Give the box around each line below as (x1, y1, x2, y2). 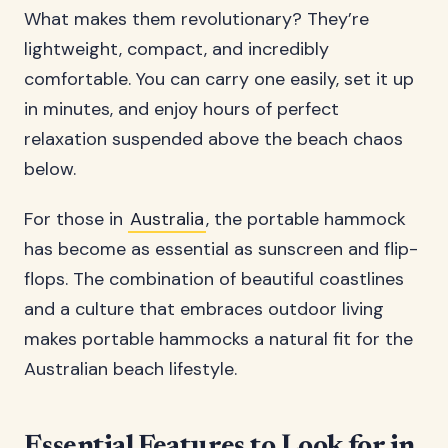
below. (24, 157, 76, 181)
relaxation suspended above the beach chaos (24, 127, 403, 151)
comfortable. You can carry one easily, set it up (24, 67, 414, 91)
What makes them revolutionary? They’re (24, 7, 369, 31)
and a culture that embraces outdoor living (24, 297, 384, 321)
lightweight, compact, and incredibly (24, 37, 329, 61)
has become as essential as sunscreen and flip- (24, 237, 418, 261)
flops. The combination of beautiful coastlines (24, 267, 404, 291)
